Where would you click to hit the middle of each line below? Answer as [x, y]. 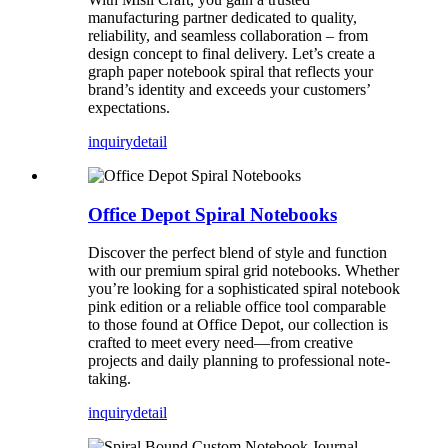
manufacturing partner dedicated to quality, [222, 17]
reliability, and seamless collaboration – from [228, 35]
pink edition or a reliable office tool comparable [237, 307]
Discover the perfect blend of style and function [237, 253]
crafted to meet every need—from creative [220, 343]
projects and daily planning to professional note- [239, 361]
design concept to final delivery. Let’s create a [231, 53]
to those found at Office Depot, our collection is [238, 325]
